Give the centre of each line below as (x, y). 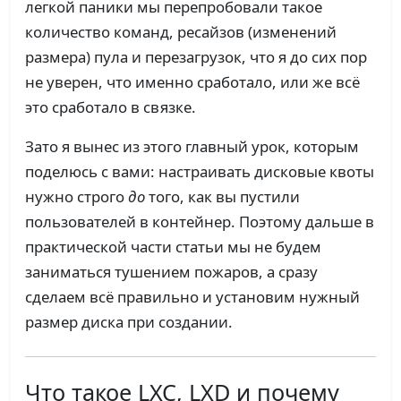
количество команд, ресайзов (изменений (181, 32)
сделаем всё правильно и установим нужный (192, 297)
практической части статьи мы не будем (173, 247)
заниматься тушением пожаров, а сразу (171, 272)
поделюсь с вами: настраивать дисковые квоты (200, 172)
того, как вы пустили (222, 197)
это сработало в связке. (111, 107)
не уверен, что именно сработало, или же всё (192, 82)
